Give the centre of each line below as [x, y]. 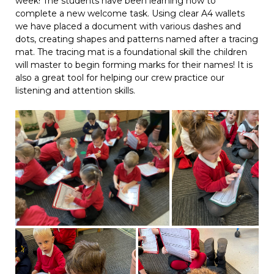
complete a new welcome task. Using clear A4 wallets [130, 13]
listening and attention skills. [75, 91]
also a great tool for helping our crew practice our [120, 78]
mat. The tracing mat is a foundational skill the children [131, 52]
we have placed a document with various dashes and [128, 26]
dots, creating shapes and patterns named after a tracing [137, 39]
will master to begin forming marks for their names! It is [134, 65]
